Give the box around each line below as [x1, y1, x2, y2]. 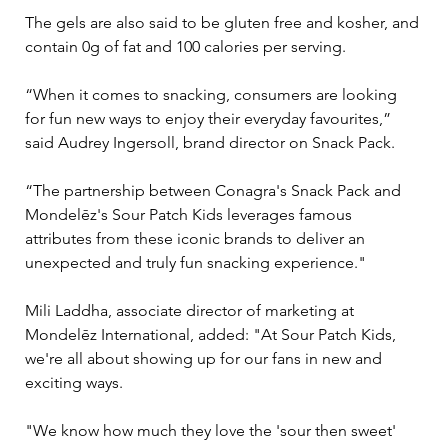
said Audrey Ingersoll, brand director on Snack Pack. [25, 132, 395, 152]
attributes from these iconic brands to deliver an [25, 228, 369, 248]
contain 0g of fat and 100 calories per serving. [25, 36, 346, 56]
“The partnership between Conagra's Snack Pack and [25, 180, 405, 200]
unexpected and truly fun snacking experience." [25, 252, 366, 272]
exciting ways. [25, 372, 123, 392]
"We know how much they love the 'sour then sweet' [25, 420, 400, 440]
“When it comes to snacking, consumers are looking [25, 84, 401, 104]
